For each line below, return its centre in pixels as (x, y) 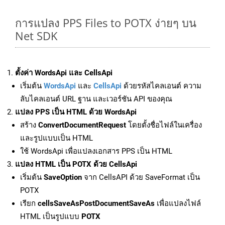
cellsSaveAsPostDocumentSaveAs (96, 204)
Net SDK (36, 36)
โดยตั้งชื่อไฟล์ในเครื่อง (164, 125)
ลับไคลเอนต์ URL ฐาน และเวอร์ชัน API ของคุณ (96, 99)
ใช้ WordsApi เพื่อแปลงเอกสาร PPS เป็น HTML (96, 151)
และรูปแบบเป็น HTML (57, 138)
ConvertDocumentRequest (82, 125)
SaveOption (63, 178)
